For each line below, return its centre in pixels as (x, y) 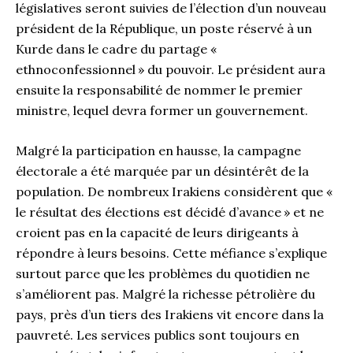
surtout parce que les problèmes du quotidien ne (163, 274)
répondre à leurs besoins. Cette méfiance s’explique (171, 253)
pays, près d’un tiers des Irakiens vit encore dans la (170, 315)
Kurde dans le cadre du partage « (117, 48)
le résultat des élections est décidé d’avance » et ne (170, 212)
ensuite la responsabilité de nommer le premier (159, 89)
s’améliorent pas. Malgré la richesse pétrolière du (165, 294)
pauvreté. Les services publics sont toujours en (158, 335)
